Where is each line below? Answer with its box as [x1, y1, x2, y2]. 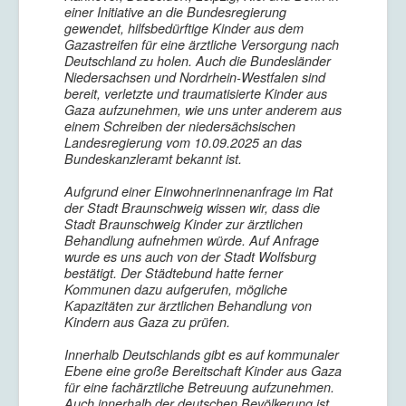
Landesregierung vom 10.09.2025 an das [64, 133, 302, 151]
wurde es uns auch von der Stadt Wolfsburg [64, 247, 316, 266]
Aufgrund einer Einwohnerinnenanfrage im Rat [64, 182, 333, 200]
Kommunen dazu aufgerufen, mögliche [64, 280, 287, 298]
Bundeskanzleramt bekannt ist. [64, 150, 242, 168]
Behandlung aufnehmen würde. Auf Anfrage [64, 231, 319, 249]
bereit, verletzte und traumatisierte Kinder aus [64, 84, 327, 102]
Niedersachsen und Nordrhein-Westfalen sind [64, 68, 325, 86]
